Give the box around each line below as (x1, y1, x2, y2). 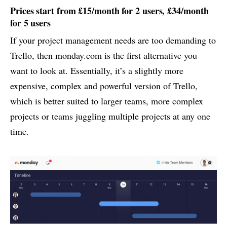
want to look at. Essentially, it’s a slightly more (10, 64, 183, 77)
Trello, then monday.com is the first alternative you (10, 49, 197, 62)
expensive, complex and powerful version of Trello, (10, 80, 198, 92)
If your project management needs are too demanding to (10, 34, 216, 47)
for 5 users (10, 16, 51, 30)
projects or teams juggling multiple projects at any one (10, 110, 210, 123)
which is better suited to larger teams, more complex (10, 95, 203, 107)
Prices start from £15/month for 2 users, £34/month (10, 4, 209, 18)
